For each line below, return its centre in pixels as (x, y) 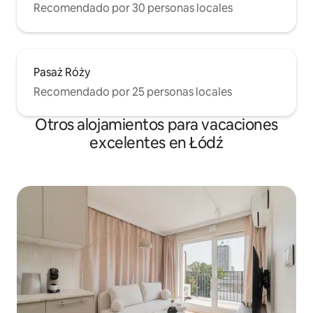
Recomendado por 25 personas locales (133, 92)
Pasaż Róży (62, 73)
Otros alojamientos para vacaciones (156, 125)
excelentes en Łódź (156, 143)
